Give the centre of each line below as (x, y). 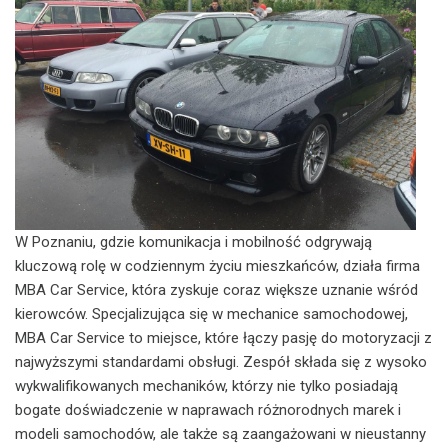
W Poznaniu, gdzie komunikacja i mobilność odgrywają (193, 241)
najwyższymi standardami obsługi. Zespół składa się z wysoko (221, 361)
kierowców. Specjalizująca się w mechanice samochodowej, (211, 313)
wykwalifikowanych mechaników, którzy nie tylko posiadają (206, 385)
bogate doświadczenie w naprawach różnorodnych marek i (208, 409)
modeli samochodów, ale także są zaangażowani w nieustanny (220, 433)
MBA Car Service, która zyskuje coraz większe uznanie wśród (216, 289)
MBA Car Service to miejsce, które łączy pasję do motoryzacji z (223, 337)
